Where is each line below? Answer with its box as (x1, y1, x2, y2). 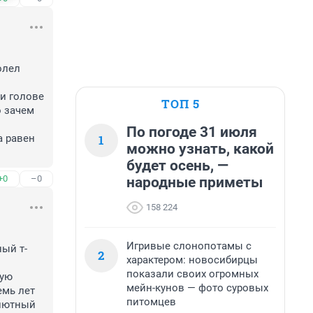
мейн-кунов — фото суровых (126, 282, 268, 294)
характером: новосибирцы (126, 254, 258, 266)
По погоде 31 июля (126, 124, 257, 140)
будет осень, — (126, 157, 228, 174)
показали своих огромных (126, 268, 259, 280)
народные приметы (126, 174, 263, 191)
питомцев (126, 296, 176, 308)
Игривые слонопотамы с (126, 240, 252, 252)
